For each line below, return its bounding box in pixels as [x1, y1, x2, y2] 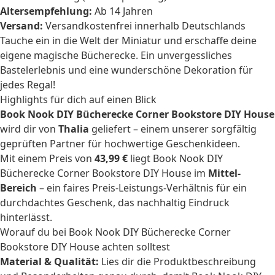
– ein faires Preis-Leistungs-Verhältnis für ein [37, 181, 247, 195]
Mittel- [208, 166, 241, 180]
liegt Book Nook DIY [128, 152, 223, 165]
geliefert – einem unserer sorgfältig [89, 122, 257, 136]
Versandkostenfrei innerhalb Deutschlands [43, 19, 246, 33]
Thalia [58, 122, 89, 136]
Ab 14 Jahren [92, 4, 153, 18]
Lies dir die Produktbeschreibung [99, 255, 256, 268]
